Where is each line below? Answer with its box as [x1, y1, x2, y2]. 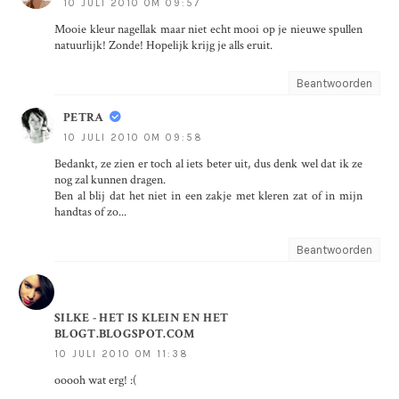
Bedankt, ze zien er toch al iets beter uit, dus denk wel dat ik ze [54, 156, 362, 173]
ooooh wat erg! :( [54, 372, 136, 389]
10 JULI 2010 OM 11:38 [54, 348, 189, 361]
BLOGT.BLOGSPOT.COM [54, 326, 195, 343]
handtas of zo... [54, 204, 126, 221]
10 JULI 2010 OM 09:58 [63, 132, 203, 144]
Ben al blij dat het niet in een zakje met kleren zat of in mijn [54, 188, 362, 205]
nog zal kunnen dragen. [54, 172, 166, 189]
